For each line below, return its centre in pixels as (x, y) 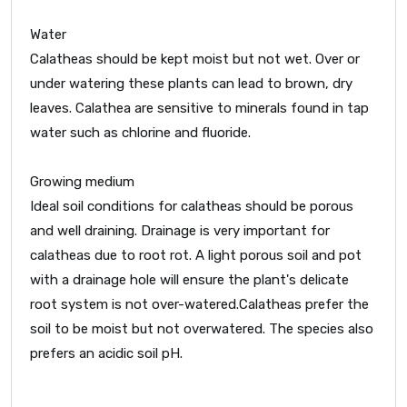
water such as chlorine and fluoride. (140, 132)
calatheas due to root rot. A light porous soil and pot (196, 255)
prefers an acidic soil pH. (106, 353)
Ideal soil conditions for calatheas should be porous (192, 206)
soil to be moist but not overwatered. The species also (202, 328)
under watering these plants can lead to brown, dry (191, 83)
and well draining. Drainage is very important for (180, 230)
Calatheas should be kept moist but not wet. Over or (195, 59)
